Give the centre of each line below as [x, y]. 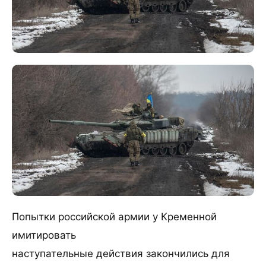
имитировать [44, 235]
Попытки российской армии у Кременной [114, 216]
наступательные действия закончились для [121, 253]
